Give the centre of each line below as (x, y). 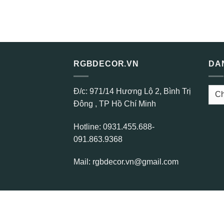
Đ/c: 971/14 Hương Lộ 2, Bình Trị (132, 91)
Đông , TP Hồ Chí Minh (115, 103)
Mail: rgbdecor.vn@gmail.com (126, 162)
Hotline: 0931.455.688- (114, 126)
